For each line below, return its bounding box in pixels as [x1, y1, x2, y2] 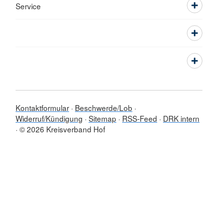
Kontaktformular [16, 102, 69, 113]
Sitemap [89, 113, 116, 124]
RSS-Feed [122, 113, 157, 124]
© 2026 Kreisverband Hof [19, 124, 105, 135]
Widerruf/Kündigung [16, 113, 83, 124]
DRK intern [163, 113, 200, 124]
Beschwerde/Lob [75, 102, 132, 113]
